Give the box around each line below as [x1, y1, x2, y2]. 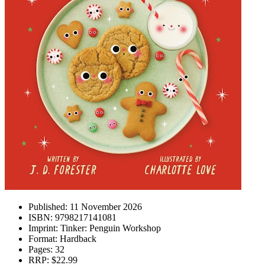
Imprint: [28, 223, 58, 233]
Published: [28, 202, 67, 212]
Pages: [28, 244, 53, 254]
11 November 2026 [67, 202, 142, 212]
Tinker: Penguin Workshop [58, 223, 161, 233]
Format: [28, 234, 57, 244]
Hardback [57, 234, 96, 244]
